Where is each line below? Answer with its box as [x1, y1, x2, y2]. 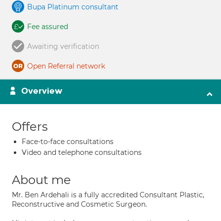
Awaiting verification [27, 42, 99, 51]
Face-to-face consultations [22, 137, 113, 146]
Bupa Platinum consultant [27, 2, 118, 11]
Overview [21, 86, 62, 96]
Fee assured [27, 22, 68, 31]
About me [12, 173, 71, 187]
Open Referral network [27, 62, 105, 71]
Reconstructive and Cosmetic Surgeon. [12, 200, 147, 209]
